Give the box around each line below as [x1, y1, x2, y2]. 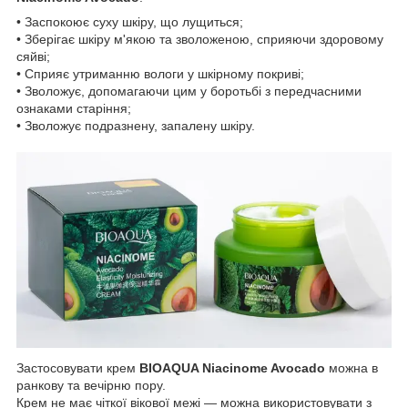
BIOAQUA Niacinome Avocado [139, 360, 325, 375]
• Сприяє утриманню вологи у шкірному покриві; [16, 66, 304, 81]
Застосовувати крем [16, 360, 139, 375]
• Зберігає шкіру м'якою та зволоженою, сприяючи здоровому [16, 31, 383, 46]
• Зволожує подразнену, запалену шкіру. [16, 117, 255, 133]
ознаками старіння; [16, 100, 131, 116]
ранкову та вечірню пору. [16, 377, 169, 393]
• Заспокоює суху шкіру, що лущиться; [16, 14, 243, 29]
